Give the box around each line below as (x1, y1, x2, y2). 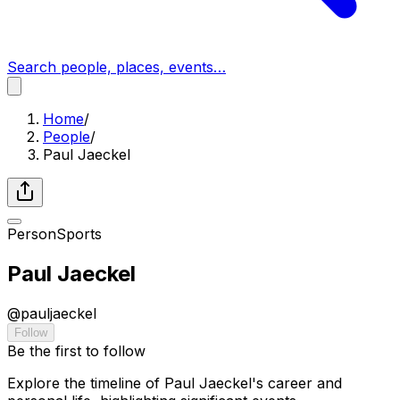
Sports (56, 225, 102, 243)
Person (7, 225, 56, 243)
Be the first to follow (7, 341, 146, 360)
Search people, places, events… (7, 58, 226, 76)
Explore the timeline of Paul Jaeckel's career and (7, 373, 342, 392)
